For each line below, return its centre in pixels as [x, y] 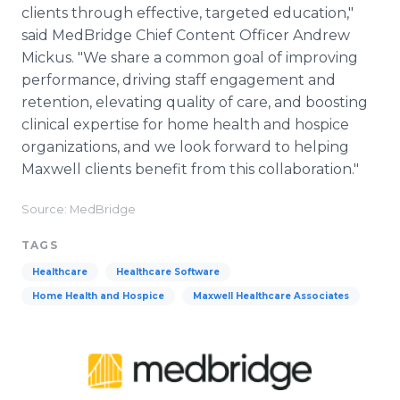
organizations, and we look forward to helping [185, 147]
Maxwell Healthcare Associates [271, 296]
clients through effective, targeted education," [187, 13]
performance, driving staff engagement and [179, 80]
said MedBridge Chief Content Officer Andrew [186, 35]
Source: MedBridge [79, 209]
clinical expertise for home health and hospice [185, 125]
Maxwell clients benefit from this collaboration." [190, 169]
